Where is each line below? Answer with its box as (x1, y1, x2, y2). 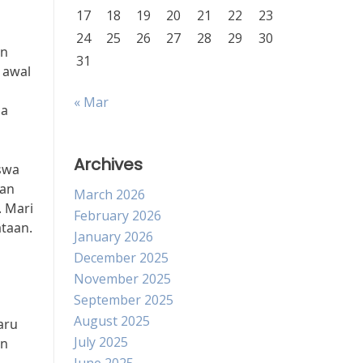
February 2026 (74, 207, 161, 224)
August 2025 (74, 312, 150, 330)
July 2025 (74, 333, 128, 351)
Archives (74, 153, 143, 176)
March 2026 (74, 186, 145, 203)
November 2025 (74, 270, 171, 288)
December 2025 (74, 249, 169, 267)
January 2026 (74, 228, 153, 246)
